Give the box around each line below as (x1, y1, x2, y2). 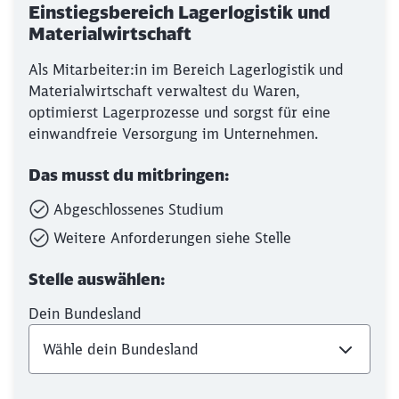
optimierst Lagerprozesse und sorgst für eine (28, 103, 330, 121)
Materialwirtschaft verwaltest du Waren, (28, 82, 300, 100)
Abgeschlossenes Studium (53, 200, 224, 218)
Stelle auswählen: (28, 269, 165, 289)
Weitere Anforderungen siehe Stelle (53, 229, 291, 247)
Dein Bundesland (28, 305, 142, 322)
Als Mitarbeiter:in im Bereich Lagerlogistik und (28, 61, 344, 78)
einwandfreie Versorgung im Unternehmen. (28, 125, 318, 142)
